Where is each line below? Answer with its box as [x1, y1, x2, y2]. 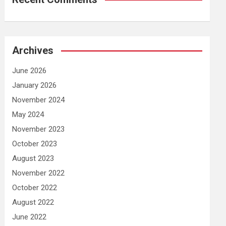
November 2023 [12, 125, 65, 134]
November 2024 [12, 95, 65, 104]
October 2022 [12, 183, 58, 192]
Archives [12, 44, 54, 56]
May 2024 [12, 110, 44, 119]
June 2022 [12, 212, 47, 221]
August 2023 [12, 154, 54, 163]
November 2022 [12, 168, 65, 178]
